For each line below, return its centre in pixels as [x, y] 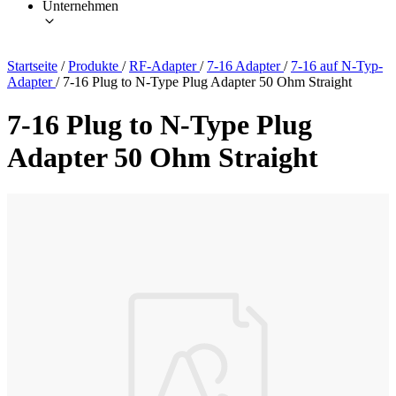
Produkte [95, 65]
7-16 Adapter [245, 65]
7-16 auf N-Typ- [337, 65]
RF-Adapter [164, 65]
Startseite [32, 65]
